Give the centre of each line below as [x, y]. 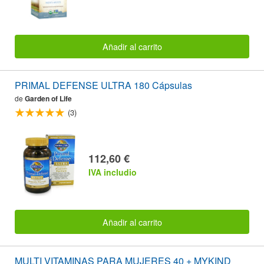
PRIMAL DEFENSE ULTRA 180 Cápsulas [103, 85]
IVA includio [113, 172]
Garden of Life [48, 98]
